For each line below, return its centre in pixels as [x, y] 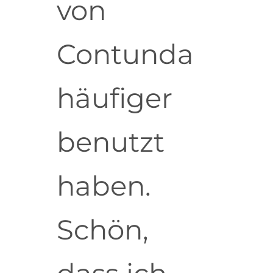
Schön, [102, 230]
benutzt [110, 142]
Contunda [125, 54]
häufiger [114, 98]
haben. [104, 186]
